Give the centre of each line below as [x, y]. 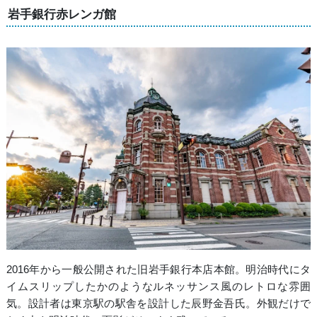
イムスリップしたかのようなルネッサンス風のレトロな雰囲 [158, 287]
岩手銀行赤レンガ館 [62, 14]
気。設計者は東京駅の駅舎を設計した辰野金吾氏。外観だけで [158, 304]
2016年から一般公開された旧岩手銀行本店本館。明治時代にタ [158, 270]
